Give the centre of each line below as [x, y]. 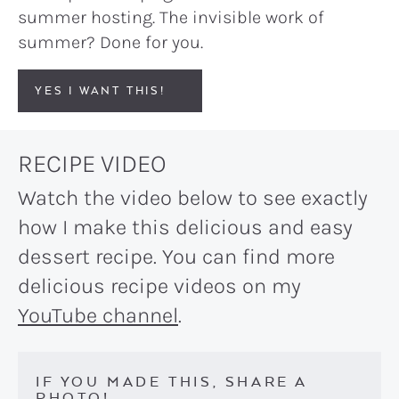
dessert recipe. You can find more [176, 257]
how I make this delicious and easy [185, 228]
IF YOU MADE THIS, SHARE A [172, 382]
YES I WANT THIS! [100, 91]
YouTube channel [98, 316]
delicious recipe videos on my [159, 286]
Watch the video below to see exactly [193, 198]
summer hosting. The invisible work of [171, 18]
